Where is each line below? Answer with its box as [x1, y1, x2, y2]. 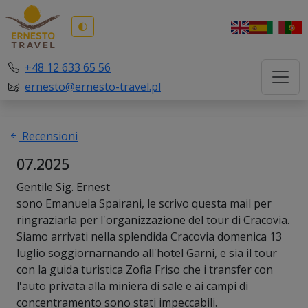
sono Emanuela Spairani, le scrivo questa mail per [16, 195, 272, 211]
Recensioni [19, 128, 78, 144]
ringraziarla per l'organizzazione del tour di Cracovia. [16, 212, 289, 228]
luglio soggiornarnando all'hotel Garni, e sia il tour [16, 245, 277, 261]
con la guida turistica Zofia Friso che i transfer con [16, 261, 273, 277]
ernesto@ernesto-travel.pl [25, 78, 161, 94]
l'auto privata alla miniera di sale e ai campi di [16, 278, 248, 294]
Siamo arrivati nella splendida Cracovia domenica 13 [16, 228, 282, 244]
